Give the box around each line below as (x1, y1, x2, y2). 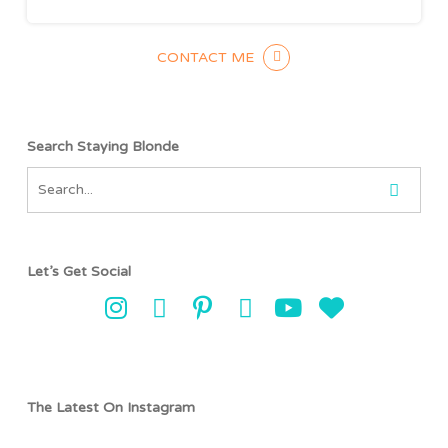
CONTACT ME (157, 49, 255, 67)
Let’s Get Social (26, 263, 131, 281)
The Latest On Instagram (26, 399, 195, 417)
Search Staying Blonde (26, 138, 179, 156)
